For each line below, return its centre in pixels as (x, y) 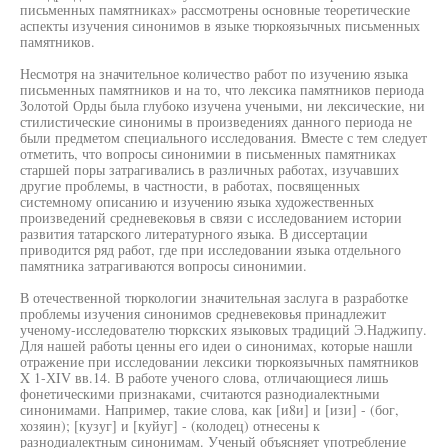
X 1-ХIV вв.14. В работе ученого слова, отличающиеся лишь (204, 377)
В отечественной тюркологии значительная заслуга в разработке (214, 297)
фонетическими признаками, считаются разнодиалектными (200, 393)
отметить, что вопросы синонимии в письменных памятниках (208, 153)
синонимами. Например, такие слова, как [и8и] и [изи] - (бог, (209, 409)
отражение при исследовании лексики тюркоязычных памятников (219, 361)
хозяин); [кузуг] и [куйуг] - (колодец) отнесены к (170, 425)
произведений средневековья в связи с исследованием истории (211, 217)
